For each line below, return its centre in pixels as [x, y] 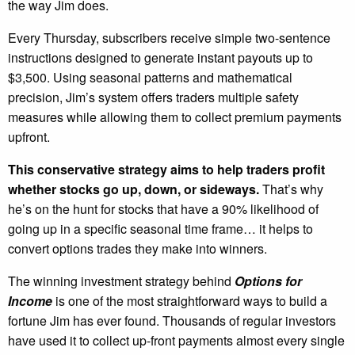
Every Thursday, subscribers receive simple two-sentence [169, 38]
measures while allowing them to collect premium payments [175, 117]
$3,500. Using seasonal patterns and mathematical [150, 77]
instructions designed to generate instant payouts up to [160, 57]
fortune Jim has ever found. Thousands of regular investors [172, 321]
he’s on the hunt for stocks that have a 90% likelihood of [163, 209]
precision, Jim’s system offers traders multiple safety [153, 97]
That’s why [291, 189]
